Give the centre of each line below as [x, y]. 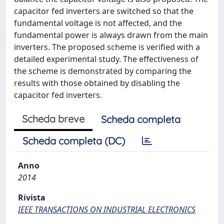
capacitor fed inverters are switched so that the [104, 11]
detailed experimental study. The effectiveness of [106, 59]
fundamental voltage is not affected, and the [98, 23]
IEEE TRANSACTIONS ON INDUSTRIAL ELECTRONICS [107, 209]
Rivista [32, 197]
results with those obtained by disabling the [97, 83]
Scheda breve [53, 119]
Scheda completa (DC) [74, 141]
